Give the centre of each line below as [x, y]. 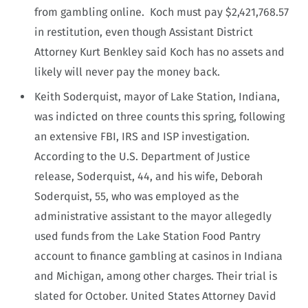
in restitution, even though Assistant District [144, 32]
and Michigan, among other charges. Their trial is [156, 276]
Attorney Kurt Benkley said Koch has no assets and [159, 52]
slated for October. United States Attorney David [155, 296]
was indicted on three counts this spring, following [159, 116]
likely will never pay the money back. [129, 71]
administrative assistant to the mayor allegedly [153, 216]
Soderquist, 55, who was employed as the [137, 196]
